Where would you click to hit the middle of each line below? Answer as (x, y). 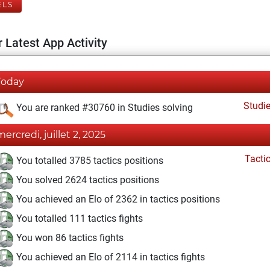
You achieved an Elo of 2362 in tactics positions (117, 199)
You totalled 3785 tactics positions (89, 161)
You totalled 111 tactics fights (78, 219)
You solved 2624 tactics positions (86, 180)
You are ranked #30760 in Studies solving (103, 108)
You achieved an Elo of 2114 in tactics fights (109, 257)
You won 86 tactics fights (69, 238)
